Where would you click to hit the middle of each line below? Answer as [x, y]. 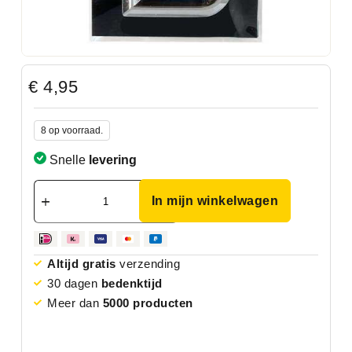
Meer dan [75, 302]
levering [112, 160]
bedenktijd [132, 283]
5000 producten [148, 302]
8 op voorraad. [71, 130]
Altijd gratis [82, 263]
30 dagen [74, 283]
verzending [148, 263]
